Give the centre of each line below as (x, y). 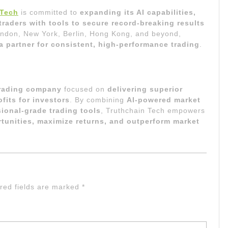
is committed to (50, 12)
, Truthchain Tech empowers (153, 110)
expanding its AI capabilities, (138, 12)
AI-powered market (164, 99)
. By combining (98, 99)
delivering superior (145, 89)
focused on (84, 89)
